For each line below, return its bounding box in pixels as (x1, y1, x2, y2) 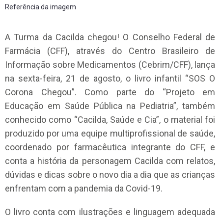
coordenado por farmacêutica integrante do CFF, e (5, 142, 215, 153)
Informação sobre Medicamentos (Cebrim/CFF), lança (5, 59, 215, 70)
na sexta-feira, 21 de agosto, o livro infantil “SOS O (5, 73, 215, 84)
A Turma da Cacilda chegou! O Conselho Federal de (5, 32, 215, 43)
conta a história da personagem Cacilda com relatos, (5, 156, 215, 166)
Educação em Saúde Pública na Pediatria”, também (5, 101, 215, 111)
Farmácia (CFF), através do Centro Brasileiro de (5, 46, 215, 56)
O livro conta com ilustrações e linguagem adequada (5, 207, 215, 218)
